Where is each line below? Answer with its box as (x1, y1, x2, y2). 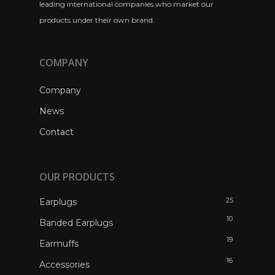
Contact (39, 126, 74, 137)
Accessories (39, 259, 90, 270)
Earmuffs (39, 238, 79, 249)
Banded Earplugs (39, 217, 113, 228)
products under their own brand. (39, 15, 155, 25)
